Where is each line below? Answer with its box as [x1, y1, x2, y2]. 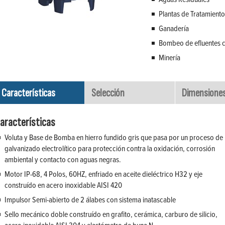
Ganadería [158, 23, 189, 34]
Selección [91, 87, 125, 100]
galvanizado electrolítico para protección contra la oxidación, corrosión [5, 143, 215, 154]
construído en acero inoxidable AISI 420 [5, 179, 122, 191]
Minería [158, 52, 180, 63]
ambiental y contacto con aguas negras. [5, 154, 121, 165]
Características [2, 87, 55, 100]
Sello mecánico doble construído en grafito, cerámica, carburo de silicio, [5, 208, 217, 220]
